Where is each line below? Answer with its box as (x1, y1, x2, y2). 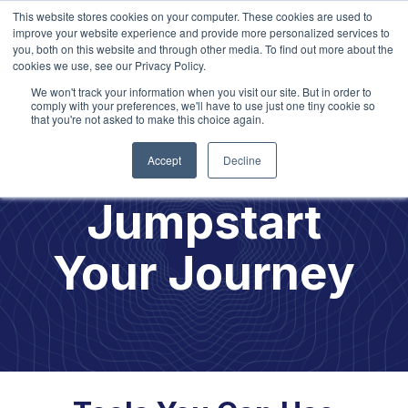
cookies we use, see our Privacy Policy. (13, 57, 206, 73)
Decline (222, 152, 261, 168)
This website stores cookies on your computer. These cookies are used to (13, 8, 372, 24)
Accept (147, 152, 181, 168)
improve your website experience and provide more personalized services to (13, 25, 390, 40)
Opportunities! (156, 97, 252, 115)
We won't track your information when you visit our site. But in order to (31, 84, 372, 99)
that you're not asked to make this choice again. (31, 111, 264, 127)
